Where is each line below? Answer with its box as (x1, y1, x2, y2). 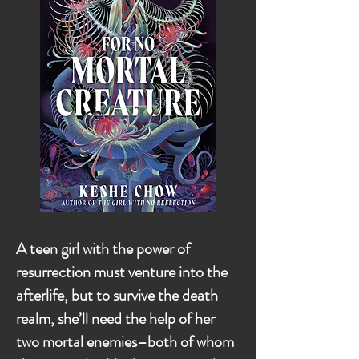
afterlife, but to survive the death (16, 284, 218, 307)
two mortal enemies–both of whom (16, 330, 234, 353)
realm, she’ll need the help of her (16, 307, 215, 330)
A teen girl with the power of (16, 237, 190, 260)
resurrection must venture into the (16, 260, 228, 284)
